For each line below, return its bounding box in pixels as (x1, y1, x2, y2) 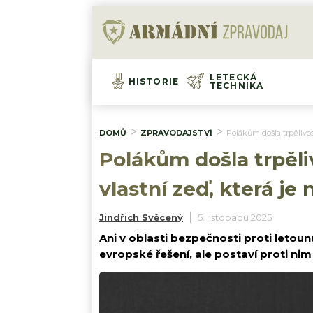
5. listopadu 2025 (198, 211, 272, 223)
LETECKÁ (209, 72, 258, 83)
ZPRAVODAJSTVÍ (140, 127, 212, 138)
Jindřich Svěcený (99, 211, 183, 223)
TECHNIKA (209, 80, 264, 92)
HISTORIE (128, 76, 180, 87)
